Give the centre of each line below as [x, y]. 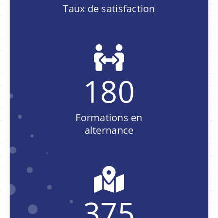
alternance [109, 130]
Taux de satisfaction [109, 8]
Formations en [109, 117]
